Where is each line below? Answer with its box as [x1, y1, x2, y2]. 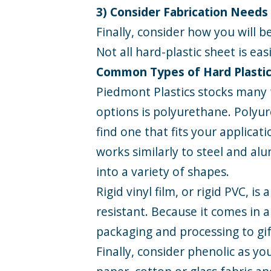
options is [96, 103, 154, 120]
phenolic [188, 243, 235, 260]
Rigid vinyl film [96, 183, 176, 200]
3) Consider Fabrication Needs [96, 3, 269, 20]
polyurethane [153, 103, 229, 120]
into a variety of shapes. [96, 163, 230, 180]
